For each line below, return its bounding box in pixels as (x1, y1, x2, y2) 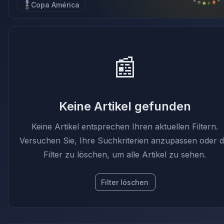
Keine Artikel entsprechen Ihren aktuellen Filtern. (31, 121, 218, 131)
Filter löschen (101, 178, 149, 186)
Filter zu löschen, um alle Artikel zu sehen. (43, 149, 206, 159)
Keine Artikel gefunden (59, 99, 191, 113)
